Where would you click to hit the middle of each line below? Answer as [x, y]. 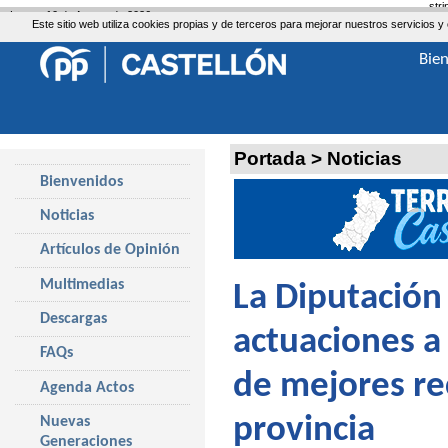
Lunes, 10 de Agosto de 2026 [80, 15]
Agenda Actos [87, 387]
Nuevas [65, 421]
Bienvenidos [81, 181]
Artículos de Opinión [110, 250]
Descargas [73, 318]
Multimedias [82, 284]
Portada [270, 158]
